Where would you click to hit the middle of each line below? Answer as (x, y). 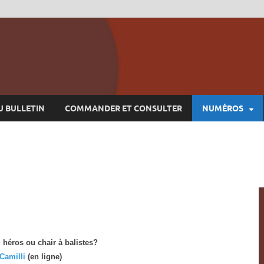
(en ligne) (45, 257)
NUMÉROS (223, 108)
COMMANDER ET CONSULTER (123, 108)
